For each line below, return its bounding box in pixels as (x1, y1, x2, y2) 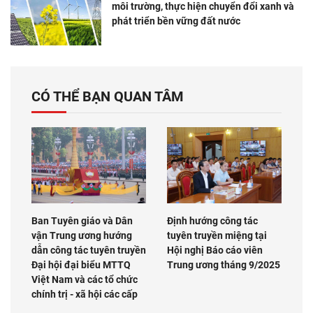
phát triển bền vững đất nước (112, 15, 240, 27)
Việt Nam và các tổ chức (31, 274, 138, 285)
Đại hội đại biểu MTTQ (31, 259, 131, 270)
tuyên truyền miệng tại (167, 230, 267, 241)
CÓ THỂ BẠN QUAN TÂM (31, 87, 184, 105)
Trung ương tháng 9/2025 (167, 259, 280, 270)
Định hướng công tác (167, 215, 258, 226)
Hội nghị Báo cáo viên (167, 245, 263, 256)
